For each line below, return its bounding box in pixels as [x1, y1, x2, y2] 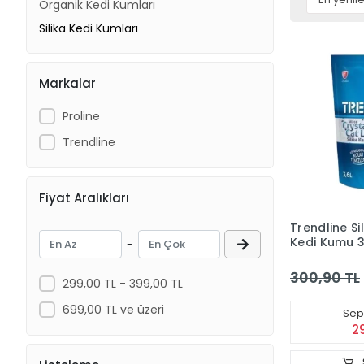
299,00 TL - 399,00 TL [62, 275, 183, 292]
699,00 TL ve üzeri [62, 301, 164, 318]
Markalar [39, 74, 96, 92]
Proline [62, 107, 100, 124]
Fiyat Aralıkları [39, 188, 129, 206]
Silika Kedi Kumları [39, 20, 138, 37]
